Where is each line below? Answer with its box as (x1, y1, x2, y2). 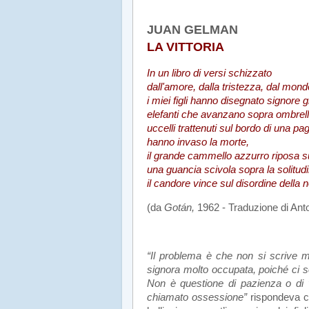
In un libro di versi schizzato (147, 68, 272, 79)
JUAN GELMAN (147, 23, 238, 37)
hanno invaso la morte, (147, 137, 249, 148)
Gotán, (164, 202, 195, 214)
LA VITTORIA (147, 40, 224, 54)
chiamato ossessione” (147, 291, 247, 303)
